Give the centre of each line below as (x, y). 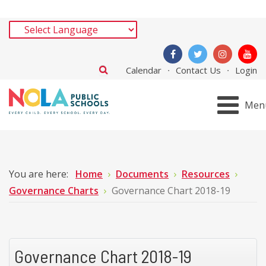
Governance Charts (54, 191)
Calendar (144, 70)
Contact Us (198, 70)
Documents (142, 174)
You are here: (41, 174)
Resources (206, 174)
